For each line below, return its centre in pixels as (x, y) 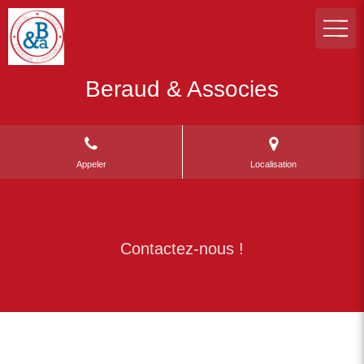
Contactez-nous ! (182, 249)
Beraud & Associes (182, 89)
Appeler (91, 165)
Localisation (273, 165)
